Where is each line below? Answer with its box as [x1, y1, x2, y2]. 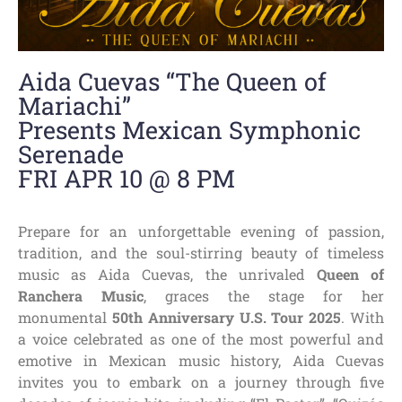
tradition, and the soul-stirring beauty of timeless [18, 243, 384, 263]
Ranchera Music [18, 286, 144, 306]
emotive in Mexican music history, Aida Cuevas [18, 351, 384, 371]
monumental [18, 308, 112, 328]
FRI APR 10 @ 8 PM [18, 162, 235, 194]
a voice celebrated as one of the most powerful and [18, 329, 384, 349]
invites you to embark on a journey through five [18, 372, 384, 392]
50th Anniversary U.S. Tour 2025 [111, 308, 342, 328]
